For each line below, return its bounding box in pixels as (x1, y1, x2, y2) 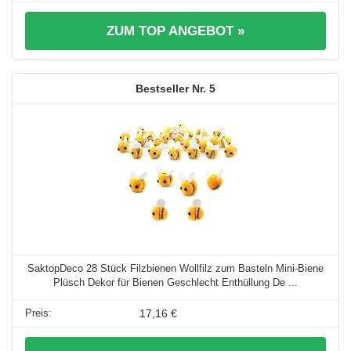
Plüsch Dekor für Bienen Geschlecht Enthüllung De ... (53, 277, 298, 289)
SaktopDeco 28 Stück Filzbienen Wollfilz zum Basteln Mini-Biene (27, 262, 324, 275)
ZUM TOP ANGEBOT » (107, 24, 244, 39)
